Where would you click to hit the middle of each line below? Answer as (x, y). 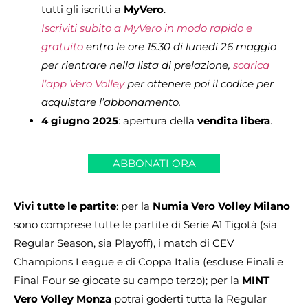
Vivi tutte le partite (65, 206)
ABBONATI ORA (154, 163)
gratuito (62, 46)
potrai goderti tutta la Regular (189, 298)
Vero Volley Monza (63, 298)
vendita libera (234, 120)
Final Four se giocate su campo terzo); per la (128, 280)
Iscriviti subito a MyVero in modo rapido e (147, 27)
